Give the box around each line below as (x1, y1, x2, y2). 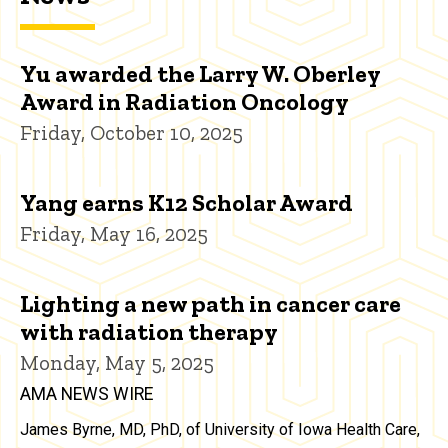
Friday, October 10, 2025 (20, 120, 243, 146)
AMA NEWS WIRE (20, 384, 153, 405)
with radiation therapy (20, 317, 278, 347)
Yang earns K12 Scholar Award (20, 188, 353, 218)
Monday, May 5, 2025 (20, 350, 214, 376)
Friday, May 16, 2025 (20, 221, 208, 247)
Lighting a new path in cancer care (20, 289, 401, 319)
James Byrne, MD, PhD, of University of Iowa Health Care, (20, 420, 420, 440)
